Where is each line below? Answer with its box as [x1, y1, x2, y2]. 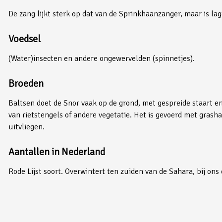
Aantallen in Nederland [8, 145, 105, 158]
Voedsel [8, 32, 41, 45]
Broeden [8, 77, 44, 90]
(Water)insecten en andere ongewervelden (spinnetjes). [8, 53, 195, 63]
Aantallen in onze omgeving [8, 190, 125, 203]
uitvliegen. [8, 121, 45, 132]
